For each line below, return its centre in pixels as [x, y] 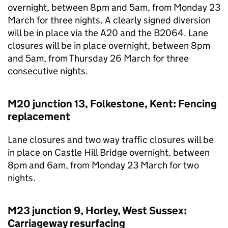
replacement [39, 117]
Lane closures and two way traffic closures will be [111, 140]
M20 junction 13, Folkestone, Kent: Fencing [112, 104]
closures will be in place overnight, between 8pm [109, 46]
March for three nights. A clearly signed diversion [109, 20]
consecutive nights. [48, 71]
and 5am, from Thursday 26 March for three [98, 58]
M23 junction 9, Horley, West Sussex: [97, 211]
